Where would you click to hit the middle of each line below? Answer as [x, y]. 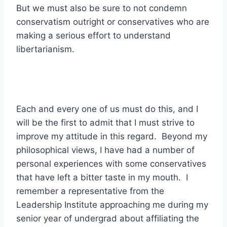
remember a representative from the [90, 191]
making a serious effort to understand [93, 35]
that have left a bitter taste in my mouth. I [102, 177]
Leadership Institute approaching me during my [112, 204]
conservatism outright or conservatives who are [113, 22]
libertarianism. [45, 49]
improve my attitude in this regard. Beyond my [112, 136]
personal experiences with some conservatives [111, 163]
